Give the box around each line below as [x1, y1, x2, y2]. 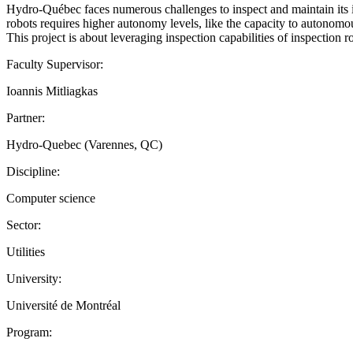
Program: [6, 325, 52, 339]
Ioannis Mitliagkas [6, 84, 98, 98]
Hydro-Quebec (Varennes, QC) [6, 137, 162, 151]
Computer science [6, 191, 95, 205]
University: [6, 271, 61, 285]
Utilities [6, 244, 45, 258]
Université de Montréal [6, 298, 121, 312]
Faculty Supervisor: [6, 57, 103, 71]
